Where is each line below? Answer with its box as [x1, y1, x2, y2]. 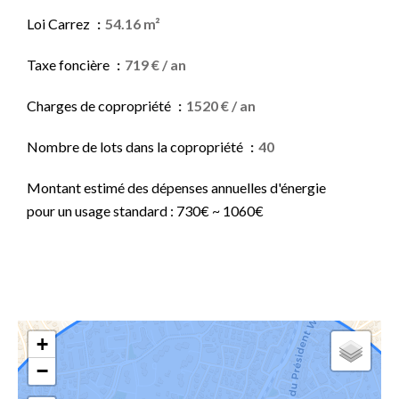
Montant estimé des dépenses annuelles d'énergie [27, 179, 326, 196]
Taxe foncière [27, 56, 112, 73]
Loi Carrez [27, 15, 93, 32]
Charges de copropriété [27, 97, 174, 114]
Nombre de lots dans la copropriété [27, 138, 246, 155]
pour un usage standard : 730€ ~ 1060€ [27, 202, 264, 219]
